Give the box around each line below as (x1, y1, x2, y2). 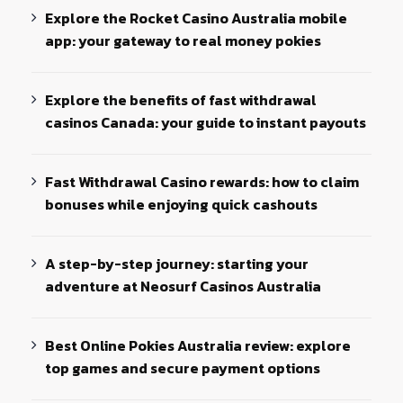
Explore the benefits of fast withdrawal (45, 88, 318, 111)
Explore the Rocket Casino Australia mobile (45, 6, 348, 29)
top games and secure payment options (45, 356, 321, 379)
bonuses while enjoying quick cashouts (45, 193, 318, 215)
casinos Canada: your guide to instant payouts (45, 111, 367, 133)
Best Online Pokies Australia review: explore (45, 334, 352, 356)
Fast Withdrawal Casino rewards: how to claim (45, 170, 360, 193)
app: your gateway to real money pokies (45, 29, 322, 51)
